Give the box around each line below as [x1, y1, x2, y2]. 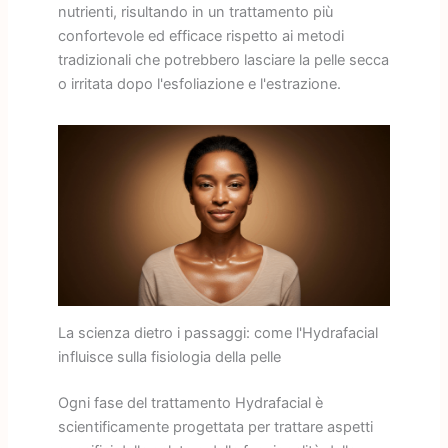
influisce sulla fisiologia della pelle [57, 347, 281, 366]
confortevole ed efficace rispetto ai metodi [57, 26, 344, 45]
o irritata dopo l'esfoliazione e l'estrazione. [57, 74, 341, 93]
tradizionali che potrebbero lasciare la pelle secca [57, 50, 389, 69]
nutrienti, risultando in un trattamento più [57, 2, 333, 21]
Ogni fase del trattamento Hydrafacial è [57, 393, 323, 412]
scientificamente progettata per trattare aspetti [57, 417, 373, 436]
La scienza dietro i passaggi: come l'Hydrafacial [57, 323, 378, 342]
